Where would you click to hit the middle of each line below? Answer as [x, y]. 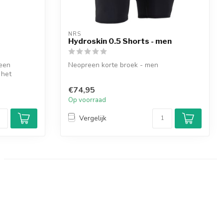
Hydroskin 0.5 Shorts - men [120, 41]
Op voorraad [87, 100]
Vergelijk [93, 118]
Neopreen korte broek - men [113, 65]
